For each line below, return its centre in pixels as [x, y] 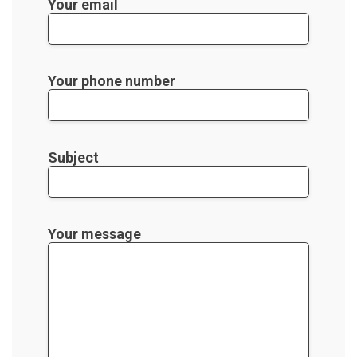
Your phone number [112, 80]
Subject [73, 157]
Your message [94, 233]
